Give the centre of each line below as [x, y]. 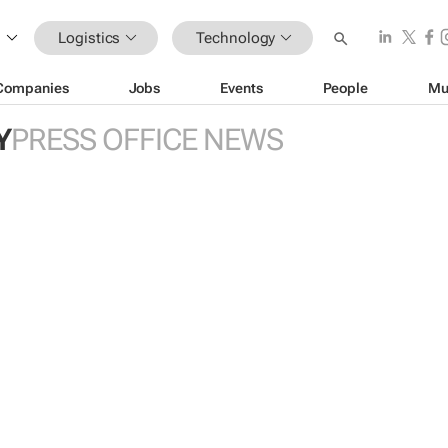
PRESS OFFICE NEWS [146, 139]
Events [241, 87]
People [345, 87]
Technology [236, 37]
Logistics [89, 37]
